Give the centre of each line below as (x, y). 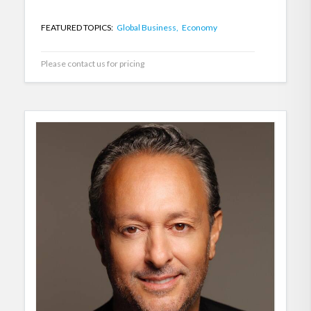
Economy (200, 28)
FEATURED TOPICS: (78, 28)
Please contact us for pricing (93, 64)
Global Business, (148, 28)
